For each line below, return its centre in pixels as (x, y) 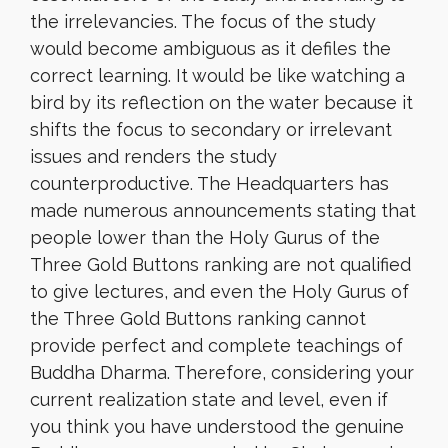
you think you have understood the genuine (217, 426)
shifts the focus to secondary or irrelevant (211, 129)
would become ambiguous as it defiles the (210, 48)
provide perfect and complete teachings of (216, 345)
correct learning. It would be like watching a (217, 75)
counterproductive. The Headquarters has (209, 183)
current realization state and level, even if (209, 399)
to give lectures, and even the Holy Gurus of (219, 291)
